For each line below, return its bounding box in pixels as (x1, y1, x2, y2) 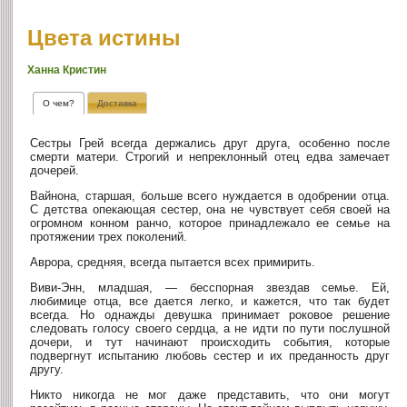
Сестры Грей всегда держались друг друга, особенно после (30, 136, 391, 151)
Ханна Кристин (27, 64, 107, 75)
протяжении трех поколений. (30, 230, 188, 244)
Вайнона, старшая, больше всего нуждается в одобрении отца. (30, 189, 391, 203)
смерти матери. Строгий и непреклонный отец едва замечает (30, 150, 391, 164)
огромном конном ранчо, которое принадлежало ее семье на (30, 216, 391, 231)
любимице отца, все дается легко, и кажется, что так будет (30, 294, 391, 309)
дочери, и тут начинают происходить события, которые (30, 335, 391, 350)
